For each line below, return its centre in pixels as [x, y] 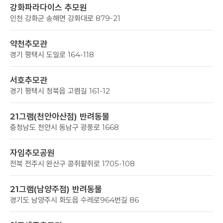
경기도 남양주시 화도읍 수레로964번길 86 [74, 200]
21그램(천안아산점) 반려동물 [60, 116]
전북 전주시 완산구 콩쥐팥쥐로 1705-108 [72, 164]
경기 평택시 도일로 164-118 [52, 55]
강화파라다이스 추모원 [49, 7]
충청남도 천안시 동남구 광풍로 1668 [64, 127]
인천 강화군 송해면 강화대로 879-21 [65, 18]
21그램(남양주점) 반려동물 [56, 189]
